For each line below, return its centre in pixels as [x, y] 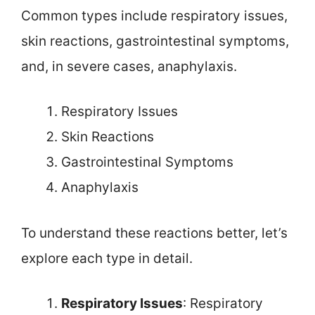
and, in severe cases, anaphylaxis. [129, 66]
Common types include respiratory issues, [154, 15]
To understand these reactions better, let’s [154, 233]
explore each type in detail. [107, 258]
